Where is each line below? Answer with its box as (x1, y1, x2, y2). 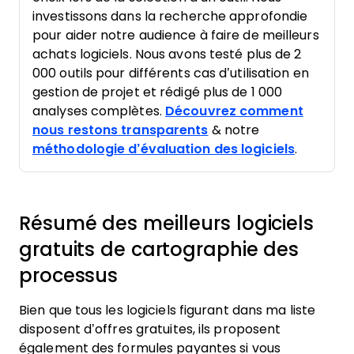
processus (19, 265, 119, 286)
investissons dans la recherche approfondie (32, 9, 308, 23)
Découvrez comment (165, 104, 303, 118)
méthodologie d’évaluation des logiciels (32, 142, 295, 156)
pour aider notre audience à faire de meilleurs (32, 28, 319, 42)
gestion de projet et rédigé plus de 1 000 (32, 85, 283, 99)
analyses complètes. (32, 104, 165, 118)
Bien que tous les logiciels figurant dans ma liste (19, 303, 316, 317)
